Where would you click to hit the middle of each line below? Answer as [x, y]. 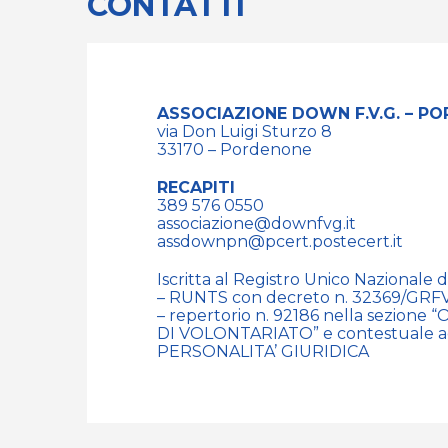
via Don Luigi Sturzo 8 [244, 131]
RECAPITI [196, 187]
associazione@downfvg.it [256, 223]
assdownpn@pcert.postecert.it [280, 241]
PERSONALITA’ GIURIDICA [263, 351]
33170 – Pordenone [234, 149]
